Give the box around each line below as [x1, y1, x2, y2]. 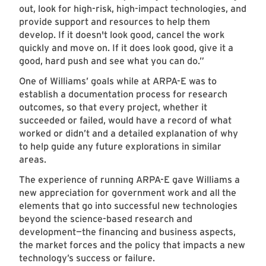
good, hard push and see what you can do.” [19, 55, 207, 67]
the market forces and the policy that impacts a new [19, 239, 245, 251]
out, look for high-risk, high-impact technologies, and [19, 3, 246, 15]
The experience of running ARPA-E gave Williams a [19, 174, 240, 186]
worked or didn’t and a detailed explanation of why [19, 128, 238, 140]
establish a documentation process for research [19, 88, 227, 100]
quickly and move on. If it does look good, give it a [19, 42, 233, 54]
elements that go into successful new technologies [19, 200, 237, 212]
